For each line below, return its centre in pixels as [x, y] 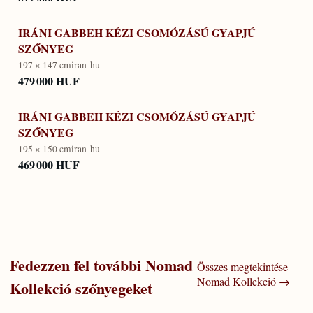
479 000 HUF [49, 81]
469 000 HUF [49, 165]
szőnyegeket [114, 288]
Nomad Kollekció [237, 281]
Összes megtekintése [243, 266]
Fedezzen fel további [75, 265]
